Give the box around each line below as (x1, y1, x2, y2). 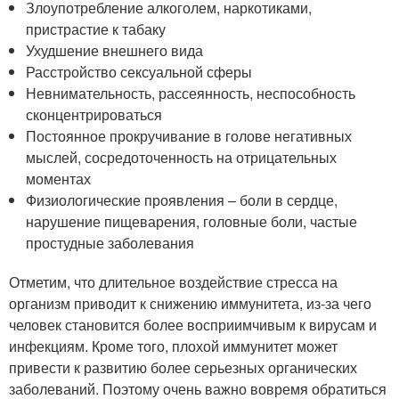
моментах (26, 167, 92, 189)
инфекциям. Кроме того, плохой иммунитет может (9, 335, 338, 356)
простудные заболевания (26, 232, 195, 253)
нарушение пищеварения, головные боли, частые (26, 210, 358, 232)
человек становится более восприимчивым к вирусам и (9, 313, 377, 335)
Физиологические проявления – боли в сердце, (26, 189, 338, 210)
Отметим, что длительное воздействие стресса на (9, 271, 338, 292)
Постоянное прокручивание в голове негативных (26, 125, 353, 146)
